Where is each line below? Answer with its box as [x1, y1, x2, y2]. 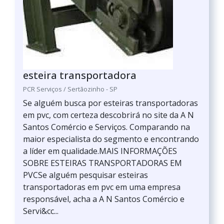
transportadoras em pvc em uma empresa [23, 181, 180, 192]
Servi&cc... [23, 205, 58, 216]
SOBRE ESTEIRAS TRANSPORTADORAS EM [23, 157, 182, 168]
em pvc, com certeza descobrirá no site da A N [23, 109, 194, 120]
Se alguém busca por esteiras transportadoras [23, 97, 198, 108]
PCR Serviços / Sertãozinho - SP [23, 84, 117, 93]
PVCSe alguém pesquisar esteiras [23, 169, 148, 180]
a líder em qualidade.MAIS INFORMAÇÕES [23, 145, 177, 156]
